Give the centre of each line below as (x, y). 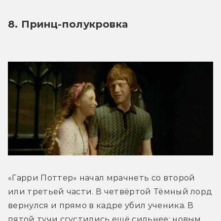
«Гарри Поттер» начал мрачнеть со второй (102, 178)
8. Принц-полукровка (70, 24)
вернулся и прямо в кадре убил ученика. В (101, 205)
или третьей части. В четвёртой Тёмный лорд (110, 191)
